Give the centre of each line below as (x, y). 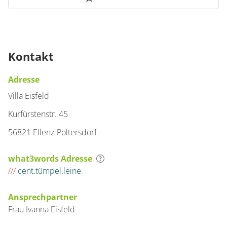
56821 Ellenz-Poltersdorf (52, 132)
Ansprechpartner (43, 197)
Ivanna (38, 209)
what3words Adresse (50, 159)
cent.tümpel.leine (48, 171)
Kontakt (31, 56)
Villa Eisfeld (29, 96)
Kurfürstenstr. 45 (38, 114)
